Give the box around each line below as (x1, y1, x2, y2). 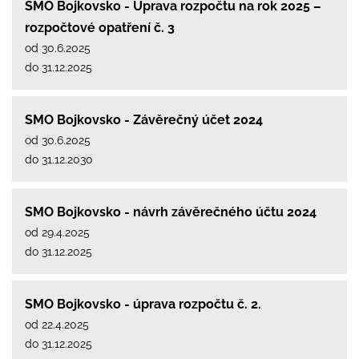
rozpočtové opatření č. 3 (25, 19, 175, 35)
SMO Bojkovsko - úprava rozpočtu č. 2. (25, 296, 261, 312)
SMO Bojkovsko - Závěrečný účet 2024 (25, 111, 263, 127)
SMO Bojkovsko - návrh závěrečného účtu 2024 (25, 204, 317, 220)
